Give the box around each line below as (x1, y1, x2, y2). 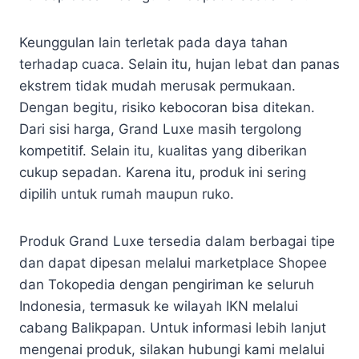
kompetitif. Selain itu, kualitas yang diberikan (19, 142, 307, 159)
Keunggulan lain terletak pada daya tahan (19, 34, 288, 50)
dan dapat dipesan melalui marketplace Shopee (19, 254, 327, 271)
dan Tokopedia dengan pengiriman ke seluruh (19, 276, 314, 292)
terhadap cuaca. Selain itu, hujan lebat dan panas (19, 55, 340, 72)
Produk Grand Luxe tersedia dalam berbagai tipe (19, 232, 335, 249)
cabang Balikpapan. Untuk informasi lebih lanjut (19, 319, 326, 336)
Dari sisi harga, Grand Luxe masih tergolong (19, 120, 301, 137)
